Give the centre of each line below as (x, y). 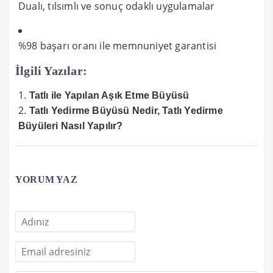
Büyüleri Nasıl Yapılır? (71, 126)
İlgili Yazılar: (51, 70)
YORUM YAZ (46, 179)
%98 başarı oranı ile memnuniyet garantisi (118, 45)
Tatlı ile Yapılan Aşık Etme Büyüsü (109, 95)
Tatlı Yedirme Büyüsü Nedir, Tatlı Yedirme (126, 110)
